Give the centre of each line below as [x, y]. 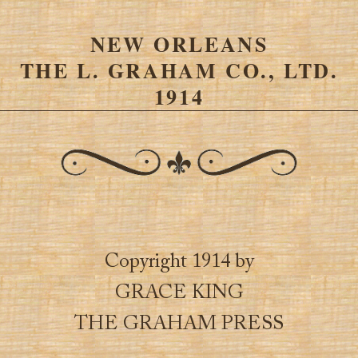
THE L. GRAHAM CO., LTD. [179, 71]
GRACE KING [179, 293]
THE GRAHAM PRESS [179, 324]
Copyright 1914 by [179, 262]
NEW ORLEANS [179, 44]
